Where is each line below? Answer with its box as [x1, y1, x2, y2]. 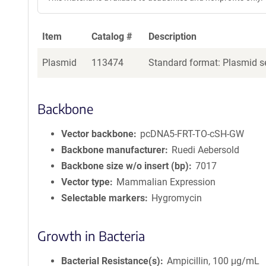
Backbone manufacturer [61, 144, 165, 156]
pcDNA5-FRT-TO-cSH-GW [140, 128, 245, 140]
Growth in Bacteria [37, 227, 145, 244]
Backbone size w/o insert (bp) [61, 160, 189, 172]
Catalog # [91, 31, 132, 42]
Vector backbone [61, 128, 134, 140]
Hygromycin [151, 192, 202, 204]
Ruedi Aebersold [172, 144, 240, 156]
